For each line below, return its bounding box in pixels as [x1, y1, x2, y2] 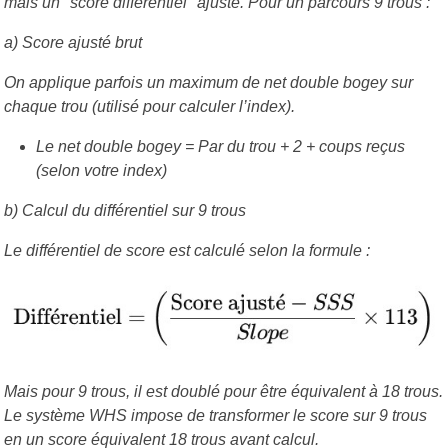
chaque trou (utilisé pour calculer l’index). [4, 97, 295, 115]
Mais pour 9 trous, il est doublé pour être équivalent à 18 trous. [4, 382, 443, 400]
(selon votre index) [36, 161, 167, 179]
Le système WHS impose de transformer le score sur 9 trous [4, 406, 427, 424]
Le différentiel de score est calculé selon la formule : [4, 241, 370, 259]
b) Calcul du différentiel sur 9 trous [4, 201, 246, 219]
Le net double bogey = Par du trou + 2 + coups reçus [36, 137, 405, 155]
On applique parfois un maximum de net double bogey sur [4, 73, 413, 91]
